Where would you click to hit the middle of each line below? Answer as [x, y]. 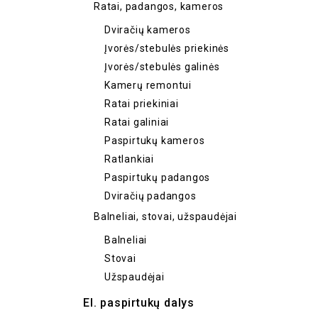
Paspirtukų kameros [155, 141]
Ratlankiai [129, 159]
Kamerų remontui [148, 85]
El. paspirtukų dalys [139, 303]
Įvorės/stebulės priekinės [167, 48]
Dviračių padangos [150, 196]
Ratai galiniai [137, 122]
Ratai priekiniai [142, 104]
